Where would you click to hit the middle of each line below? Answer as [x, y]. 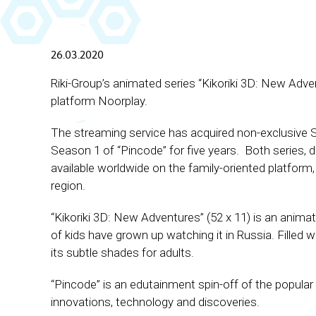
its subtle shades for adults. [122, 253]
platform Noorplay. [99, 101]
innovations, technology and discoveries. [155, 302]
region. [68, 186]
